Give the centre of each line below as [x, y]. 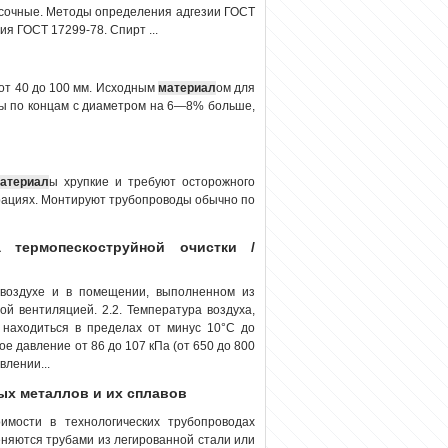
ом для [235, 87]
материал [186, 87]
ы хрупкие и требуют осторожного [152, 181]
